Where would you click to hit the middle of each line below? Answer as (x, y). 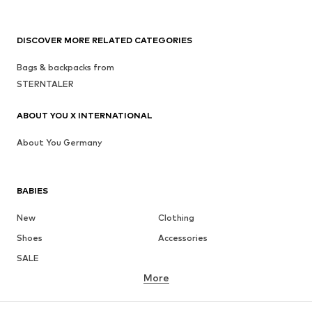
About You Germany (60, 142)
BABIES (32, 190)
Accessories (182, 238)
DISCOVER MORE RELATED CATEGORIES (104, 40)
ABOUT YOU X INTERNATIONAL (85, 115)
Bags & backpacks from (65, 67)
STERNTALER (45, 84)
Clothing (176, 218)
